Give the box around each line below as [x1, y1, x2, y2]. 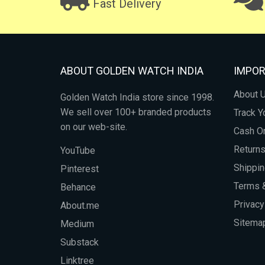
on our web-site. [60, 121, 127, 132]
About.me [60, 199, 99, 211]
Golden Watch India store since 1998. [60, 91, 214, 103]
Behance [60, 181, 96, 193]
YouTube [60, 144, 95, 156]
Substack [60, 236, 99, 248]
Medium [60, 218, 94, 230]
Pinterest [60, 163, 99, 174]
